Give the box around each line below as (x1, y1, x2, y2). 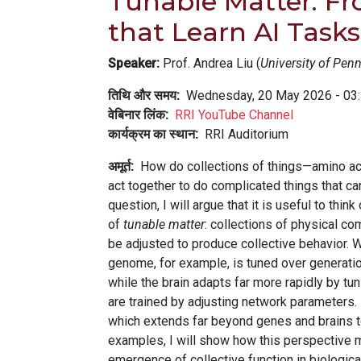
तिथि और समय (108, 88, 176, 103)
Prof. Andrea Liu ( (160, 56, 260, 71)
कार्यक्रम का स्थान (108, 127, 195, 142)
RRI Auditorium (205, 127, 288, 142)
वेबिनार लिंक (108, 107, 165, 122)
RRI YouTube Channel (175, 107, 293, 122)
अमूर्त (108, 159, 131, 174)
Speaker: (108, 56, 160, 71)
